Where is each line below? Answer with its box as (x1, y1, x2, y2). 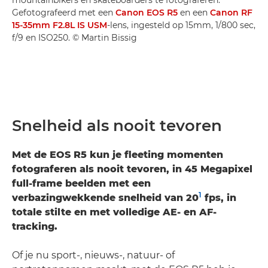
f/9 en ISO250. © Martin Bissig (12, 32, 137, 43)
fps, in (202, 191, 236, 203)
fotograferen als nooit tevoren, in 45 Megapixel (12, 163, 252, 175)
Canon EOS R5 (115, 7, 178, 18)
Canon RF (210, 7, 252, 18)
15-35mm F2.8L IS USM (12, 19, 107, 31)
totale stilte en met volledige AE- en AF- (12, 206, 217, 218)
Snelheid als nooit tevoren (12, 115, 222, 135)
